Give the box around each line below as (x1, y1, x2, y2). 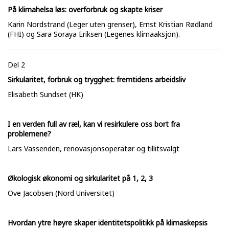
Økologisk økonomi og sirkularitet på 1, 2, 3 (8, 173, 153, 184)
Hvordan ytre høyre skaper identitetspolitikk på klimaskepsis (8, 218, 208, 228)
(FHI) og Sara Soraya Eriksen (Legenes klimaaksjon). (8, 29, 180, 39)
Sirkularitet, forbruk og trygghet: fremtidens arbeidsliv (8, 75, 186, 85)
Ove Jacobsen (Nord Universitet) (8, 188, 114, 198)
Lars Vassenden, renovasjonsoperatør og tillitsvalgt (8, 144, 179, 154)
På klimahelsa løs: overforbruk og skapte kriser (8, 5, 163, 15)
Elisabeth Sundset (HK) (8, 89, 83, 100)
